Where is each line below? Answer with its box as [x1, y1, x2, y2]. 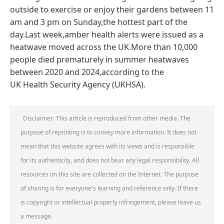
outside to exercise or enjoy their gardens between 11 [10, 3, 214, 15]
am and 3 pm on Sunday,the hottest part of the [10, 16, 187, 27]
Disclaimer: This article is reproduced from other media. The [23, 113, 190, 122]
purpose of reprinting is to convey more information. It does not [20, 127, 196, 136]
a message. [20, 211, 52, 220]
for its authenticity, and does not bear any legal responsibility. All [20, 155, 199, 164]
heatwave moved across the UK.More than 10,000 [10, 41, 197, 52]
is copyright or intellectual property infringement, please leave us [20, 197, 201, 206]
